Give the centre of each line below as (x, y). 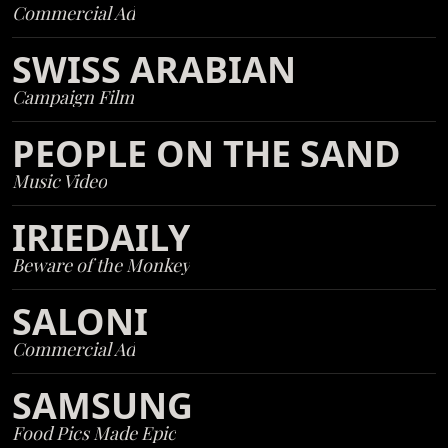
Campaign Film (73, 97)
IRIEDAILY (101, 237)
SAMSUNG (103, 405)
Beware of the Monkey (101, 265)
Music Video (60, 181)
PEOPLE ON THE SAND (207, 153)
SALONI (80, 321)
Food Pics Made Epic (94, 433)
